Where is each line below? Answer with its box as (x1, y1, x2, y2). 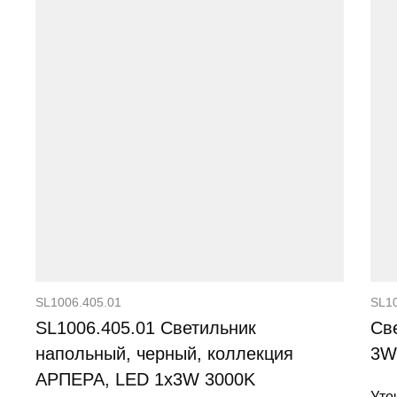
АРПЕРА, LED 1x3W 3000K (35, 369, 255, 389)
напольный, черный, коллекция (35, 343, 293, 363)
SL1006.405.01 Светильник (35, 317, 256, 338)
